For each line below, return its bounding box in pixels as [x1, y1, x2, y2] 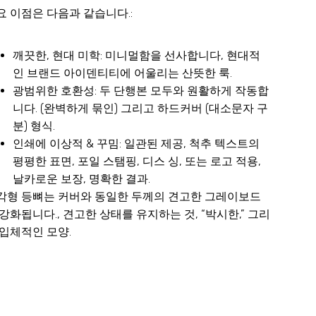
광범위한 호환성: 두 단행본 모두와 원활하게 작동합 [13, 83, 269, 97]
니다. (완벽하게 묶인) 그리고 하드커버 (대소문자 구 [13, 101, 269, 115]
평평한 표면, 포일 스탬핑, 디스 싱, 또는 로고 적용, [13, 154, 262, 168]
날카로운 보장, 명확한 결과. [13, 171, 151, 186]
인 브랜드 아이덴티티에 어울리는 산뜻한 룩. [13, 66, 233, 80]
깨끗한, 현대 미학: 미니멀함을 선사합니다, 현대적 [13, 48, 261, 62]
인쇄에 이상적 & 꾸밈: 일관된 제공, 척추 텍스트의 [13, 136, 260, 150]
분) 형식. [13, 119, 56, 133]
